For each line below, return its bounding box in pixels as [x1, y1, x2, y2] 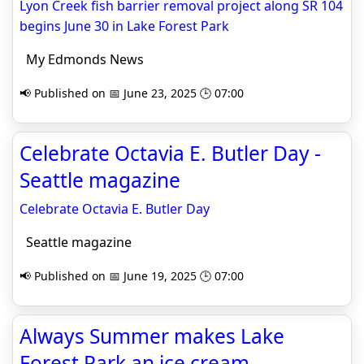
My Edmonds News [19, 50, 144, 68]
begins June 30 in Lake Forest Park [19, 17, 229, 35]
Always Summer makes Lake [19, 323, 284, 349]
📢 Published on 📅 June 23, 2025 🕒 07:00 [19, 85, 244, 101]
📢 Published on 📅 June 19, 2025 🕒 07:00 [19, 268, 244, 284]
